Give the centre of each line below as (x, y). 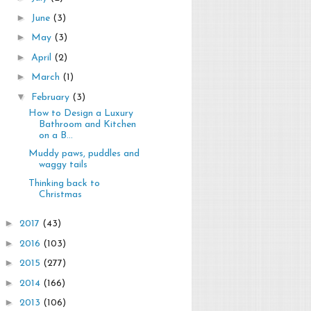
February (51, 97)
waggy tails (63, 165)
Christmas (60, 194)
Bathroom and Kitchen (87, 124)
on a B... (56, 135)
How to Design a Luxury (81, 113)
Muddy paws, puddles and (84, 154)
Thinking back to (64, 183)
